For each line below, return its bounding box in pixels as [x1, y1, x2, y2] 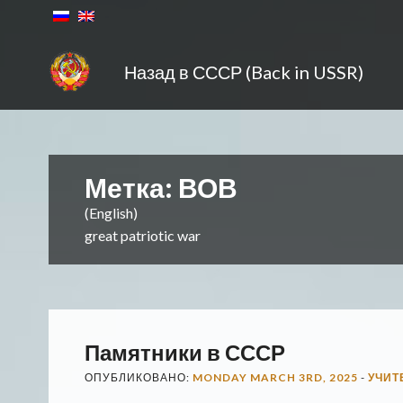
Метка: [84, 171, 178, 203]
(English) [84, 204, 138, 221]
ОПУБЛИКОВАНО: [84, 371, 193, 384]
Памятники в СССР [84, 339, 285, 365]
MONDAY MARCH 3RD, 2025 [192, 371, 358, 384]
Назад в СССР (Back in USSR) [123, 61, 363, 83]
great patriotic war [84, 227, 201, 244]
